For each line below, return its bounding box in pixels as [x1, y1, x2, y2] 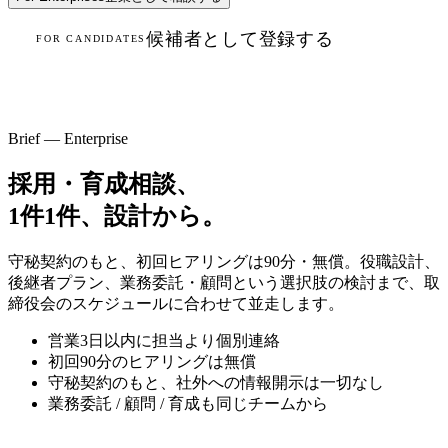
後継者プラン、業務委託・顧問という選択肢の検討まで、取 [8, 273, 440, 291]
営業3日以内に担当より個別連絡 [48, 331, 280, 349]
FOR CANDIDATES [36, 33, 147, 45]
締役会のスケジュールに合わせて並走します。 [8, 294, 344, 312]
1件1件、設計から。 [8, 202, 226, 229]
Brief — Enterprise [8, 129, 128, 147]
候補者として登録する [146, 28, 334, 49]
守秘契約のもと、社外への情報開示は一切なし [48, 373, 384, 391]
